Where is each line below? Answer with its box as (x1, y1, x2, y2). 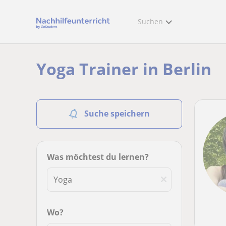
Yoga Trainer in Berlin (36, 58, 211, 80)
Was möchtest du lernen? (47, 151, 149, 162)
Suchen (138, 17, 163, 26)
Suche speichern (84, 108, 150, 119)
